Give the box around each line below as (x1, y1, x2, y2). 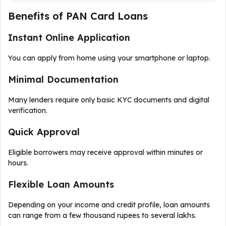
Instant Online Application (8, 32, 130, 43)
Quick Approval (8, 126, 80, 138)
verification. (8, 106, 47, 115)
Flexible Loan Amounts (8, 179, 114, 190)
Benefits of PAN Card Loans (8, 10, 148, 22)
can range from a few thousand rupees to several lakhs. (8, 211, 196, 220)
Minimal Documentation (8, 74, 119, 85)
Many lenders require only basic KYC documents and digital (8, 95, 209, 104)
